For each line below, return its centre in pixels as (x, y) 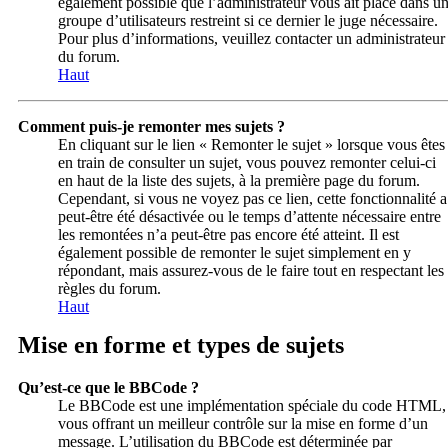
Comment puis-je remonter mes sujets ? (151, 127)
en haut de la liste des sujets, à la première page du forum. (239, 181)
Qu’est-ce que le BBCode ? (108, 387)
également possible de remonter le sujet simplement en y (234, 253)
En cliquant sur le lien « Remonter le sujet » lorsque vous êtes (251, 145)
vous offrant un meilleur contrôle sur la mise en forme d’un (243, 423)
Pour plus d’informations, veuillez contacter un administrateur (251, 39)
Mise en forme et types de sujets (181, 345)
